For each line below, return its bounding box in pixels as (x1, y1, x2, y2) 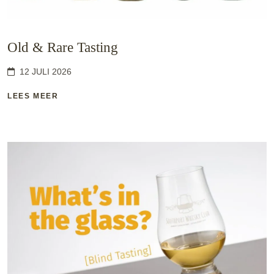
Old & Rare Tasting (7, 39, 118, 55)
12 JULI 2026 (20, 66, 72, 76)
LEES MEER (7, 91, 59, 100)
